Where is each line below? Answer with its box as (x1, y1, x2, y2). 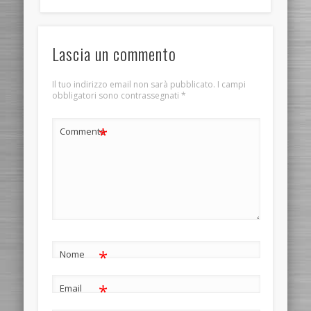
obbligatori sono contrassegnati (51, 89, 181, 101)
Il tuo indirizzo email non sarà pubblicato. (51, 78, 215, 90)
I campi (217, 78, 246, 90)
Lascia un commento (51, 40, 176, 66)
